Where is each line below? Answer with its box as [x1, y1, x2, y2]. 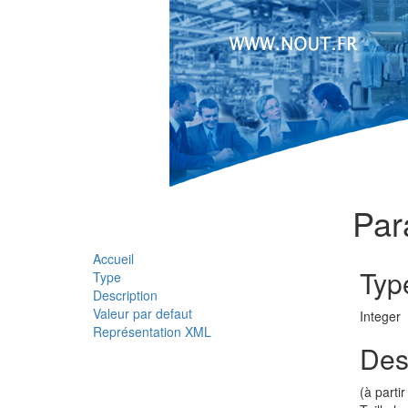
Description [93, 286, 158, 304]
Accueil [93, 250, 134, 268]
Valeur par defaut [93, 304, 192, 322]
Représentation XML [93, 322, 211, 341]
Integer [359, 307, 401, 325]
